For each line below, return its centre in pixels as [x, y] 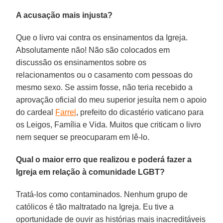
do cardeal [36, 112]
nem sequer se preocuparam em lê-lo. [83, 137]
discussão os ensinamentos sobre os [81, 62]
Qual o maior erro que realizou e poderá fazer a [104, 159]
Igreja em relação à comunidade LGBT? [91, 172]
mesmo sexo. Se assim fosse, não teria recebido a [105, 87]
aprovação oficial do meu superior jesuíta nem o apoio [111, 100]
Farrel [66, 112]
